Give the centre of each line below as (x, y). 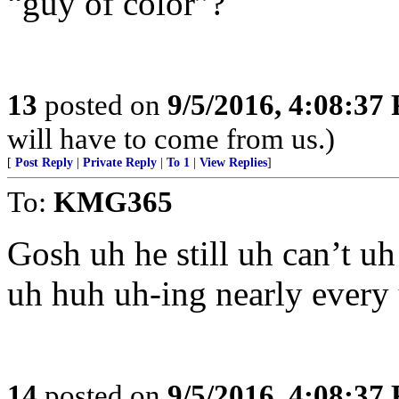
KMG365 (113, 202)
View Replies (233, 163)
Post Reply (44, 163)
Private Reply (120, 163)
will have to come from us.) (171, 138)
